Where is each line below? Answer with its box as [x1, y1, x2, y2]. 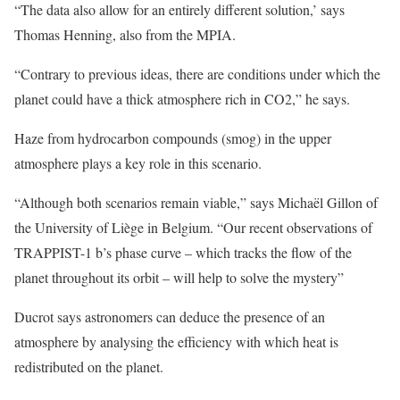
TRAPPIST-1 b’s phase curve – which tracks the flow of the [14, 243, 352, 262]
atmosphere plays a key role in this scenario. [14, 154, 262, 172]
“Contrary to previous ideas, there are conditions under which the [14, 64, 380, 83]
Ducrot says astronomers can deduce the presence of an [14, 307, 325, 326]
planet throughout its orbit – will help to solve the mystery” [14, 268, 344, 287]
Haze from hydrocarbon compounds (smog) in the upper [14, 129, 331, 147]
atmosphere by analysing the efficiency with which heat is [14, 332, 338, 351]
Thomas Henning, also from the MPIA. [14, 25, 236, 44]
